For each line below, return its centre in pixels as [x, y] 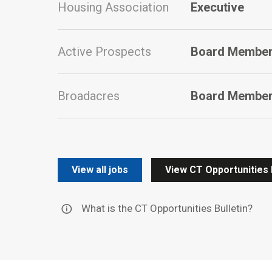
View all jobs [100, 169]
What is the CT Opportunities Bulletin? [167, 209]
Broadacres [89, 96]
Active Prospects [104, 51]
